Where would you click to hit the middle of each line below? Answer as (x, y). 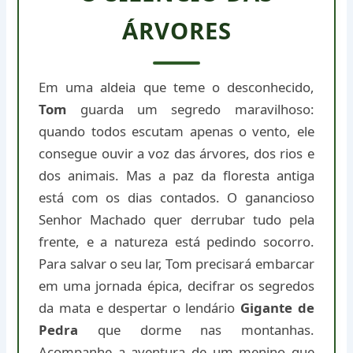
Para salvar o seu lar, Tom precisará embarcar (176, 264)
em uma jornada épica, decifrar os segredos (176, 286)
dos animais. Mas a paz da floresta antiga (176, 176)
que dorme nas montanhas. (196, 330)
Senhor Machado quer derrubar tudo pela (176, 220)
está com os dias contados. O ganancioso (176, 198)
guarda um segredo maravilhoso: (190, 110)
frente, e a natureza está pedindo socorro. (176, 242)
